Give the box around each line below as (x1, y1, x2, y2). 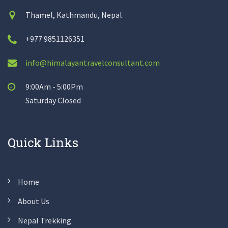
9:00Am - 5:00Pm (25, 81, 83, 92)
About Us (18, 195, 49, 206)
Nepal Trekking (18, 215, 71, 225)
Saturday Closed (25, 95, 81, 105)
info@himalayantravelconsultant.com (25, 57, 160, 68)
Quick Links (8, 134, 78, 151)
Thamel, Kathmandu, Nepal (25, 9, 122, 20)
